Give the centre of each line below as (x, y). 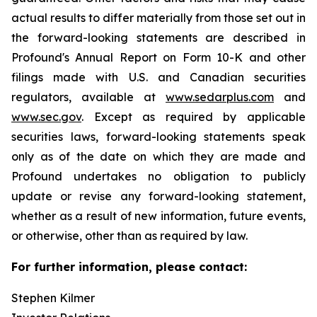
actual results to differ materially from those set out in (158, 18)
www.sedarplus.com (220, 97)
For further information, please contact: (129, 267)
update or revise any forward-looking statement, (158, 196)
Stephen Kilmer (53, 298)
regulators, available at (88, 97)
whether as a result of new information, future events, (158, 216)
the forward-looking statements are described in (158, 38)
